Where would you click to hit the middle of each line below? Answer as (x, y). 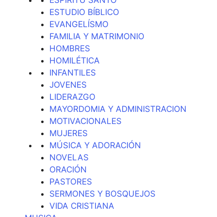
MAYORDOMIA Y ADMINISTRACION (118, 109)
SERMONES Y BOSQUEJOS (102, 194)
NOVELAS (69, 157)
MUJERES (69, 133)
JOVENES (68, 85)
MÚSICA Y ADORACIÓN (95, 145)
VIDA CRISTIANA (82, 206)
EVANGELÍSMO (79, 24)
